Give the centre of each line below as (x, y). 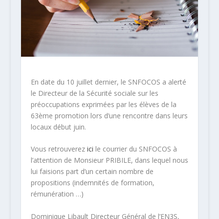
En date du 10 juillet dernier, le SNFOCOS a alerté (108, 82)
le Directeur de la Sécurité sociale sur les (94, 93)
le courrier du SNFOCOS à (135, 149)
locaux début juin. (58, 127)
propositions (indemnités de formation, (92, 183)
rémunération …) (57, 194)
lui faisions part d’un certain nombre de (92, 172)
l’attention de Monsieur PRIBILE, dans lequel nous (109, 160)
